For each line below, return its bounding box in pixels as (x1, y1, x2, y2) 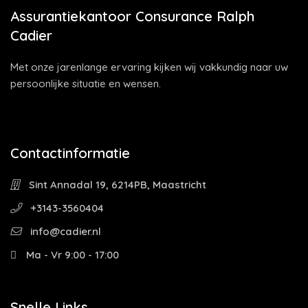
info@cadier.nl (27, 225, 101, 238)
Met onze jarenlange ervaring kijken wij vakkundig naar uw (10, 60, 288, 74)
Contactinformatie (10, 144, 130, 162)
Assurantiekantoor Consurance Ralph (10, 8, 254, 25)
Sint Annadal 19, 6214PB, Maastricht (26, 178, 206, 191)
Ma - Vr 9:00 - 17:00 (23, 248, 119, 261)
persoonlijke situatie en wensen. (10, 77, 161, 90)
